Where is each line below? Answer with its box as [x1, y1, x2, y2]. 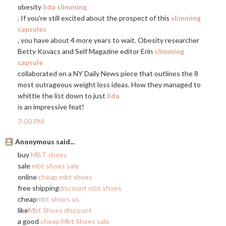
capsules [18, 25, 46, 33]
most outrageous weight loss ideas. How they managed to [18, 80, 201, 89]
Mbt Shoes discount [28, 206, 92, 214]
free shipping [18, 184, 59, 192]
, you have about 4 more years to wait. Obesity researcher [18, 36, 199, 44]
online [18, 173, 38, 181]
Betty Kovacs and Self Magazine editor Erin [18, 47, 154, 55]
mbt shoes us [37, 195, 79, 203]
